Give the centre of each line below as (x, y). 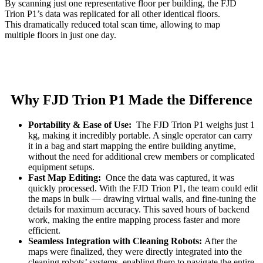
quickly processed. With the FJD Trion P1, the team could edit (143, 188)
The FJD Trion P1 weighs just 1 (194, 125)
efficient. (44, 231)
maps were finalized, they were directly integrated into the (135, 252)
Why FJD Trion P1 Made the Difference (131, 100)
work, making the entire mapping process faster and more (134, 220)
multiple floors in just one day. (60, 35)
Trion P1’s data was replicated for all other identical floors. (112, 14)
